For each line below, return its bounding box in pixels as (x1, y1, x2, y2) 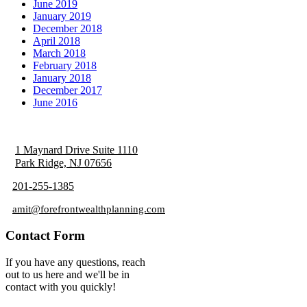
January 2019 (33, 10, 91, 23)
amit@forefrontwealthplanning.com (12, 204, 165, 215)
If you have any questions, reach (5, 256, 145, 268)
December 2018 (33, 23, 102, 35)
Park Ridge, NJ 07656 (15, 157, 112, 169)
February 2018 (33, 60, 97, 72)
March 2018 (33, 47, 86, 60)
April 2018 (33, 35, 80, 47)
